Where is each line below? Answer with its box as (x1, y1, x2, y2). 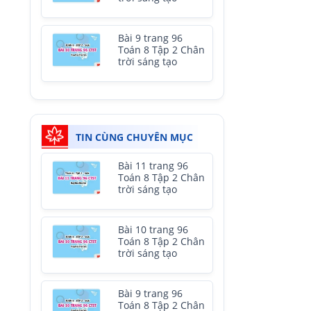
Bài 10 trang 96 (118, 224, 188, 236)
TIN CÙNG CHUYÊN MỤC (76, 131, 193, 144)
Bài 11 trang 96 (118, 160, 188, 172)
